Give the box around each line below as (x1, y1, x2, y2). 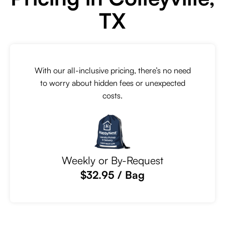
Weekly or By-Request (62, 154, 163, 167)
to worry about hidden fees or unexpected (40, 78, 185, 88)
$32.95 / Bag (80, 168, 145, 181)
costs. (102, 90, 123, 100)
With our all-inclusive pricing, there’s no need (34, 65, 191, 75)
